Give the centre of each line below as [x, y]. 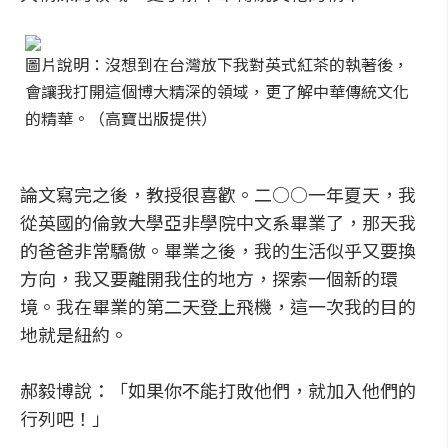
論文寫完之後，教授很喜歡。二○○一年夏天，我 [218, 194]
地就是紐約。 [74, 334]
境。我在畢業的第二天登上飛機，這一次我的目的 [218, 306]
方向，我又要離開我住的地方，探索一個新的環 [209, 278]
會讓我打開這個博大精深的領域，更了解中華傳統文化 [217, 91]
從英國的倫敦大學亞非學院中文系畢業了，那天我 [218, 222]
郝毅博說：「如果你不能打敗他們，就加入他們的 [218, 390]
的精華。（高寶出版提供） [121, 118]
